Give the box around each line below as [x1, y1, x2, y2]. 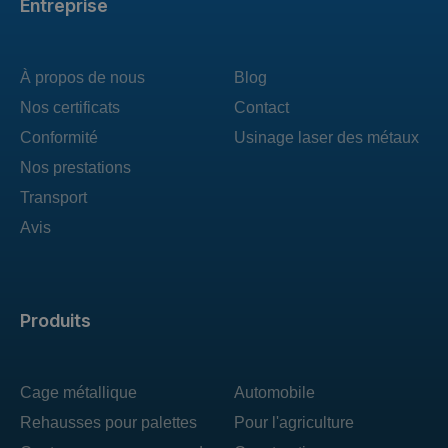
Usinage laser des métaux [234, 128, 419, 146]
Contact [234, 98, 289, 116]
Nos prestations [20, 158, 131, 176]
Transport [20, 188, 87, 206]
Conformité [20, 128, 98, 146]
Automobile [234, 383, 315, 401]
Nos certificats [20, 98, 120, 116]
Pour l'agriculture [234, 413, 354, 431]
